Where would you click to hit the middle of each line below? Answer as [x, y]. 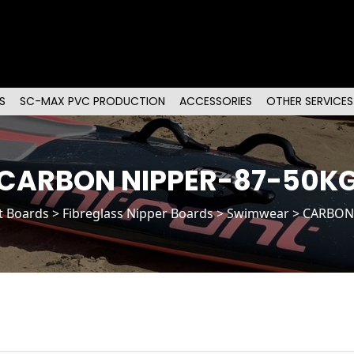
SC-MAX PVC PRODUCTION [93, 101]
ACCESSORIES [216, 101]
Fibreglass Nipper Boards [137, 213]
